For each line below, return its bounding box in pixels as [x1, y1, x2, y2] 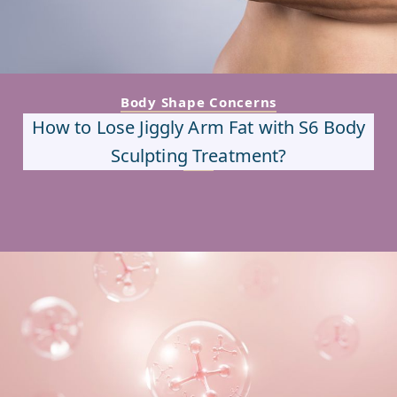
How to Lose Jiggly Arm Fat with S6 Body [31, 115, 366, 140]
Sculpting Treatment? [110, 144, 287, 168]
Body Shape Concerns [120, 93, 277, 112]
